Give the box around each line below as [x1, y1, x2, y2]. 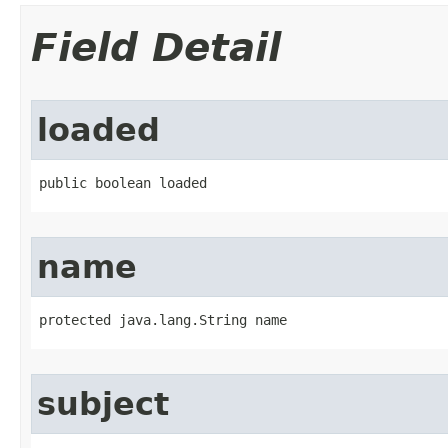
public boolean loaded [39, 175, 207, 191]
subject [37, 386, 169, 422]
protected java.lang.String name [39, 312, 287, 328]
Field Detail [31, 25, 281, 70]
